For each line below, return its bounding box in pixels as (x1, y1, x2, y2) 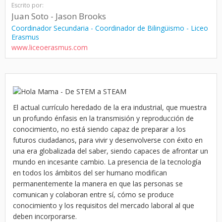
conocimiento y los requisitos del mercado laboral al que (13, 201, 194, 210)
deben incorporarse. (13, 212, 77, 221)
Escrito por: (11, 1, 44, 9)
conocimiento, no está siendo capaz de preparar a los (13, 124, 186, 134)
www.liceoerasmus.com (11, 43, 88, 52)
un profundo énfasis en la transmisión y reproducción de (13, 113, 194, 123)
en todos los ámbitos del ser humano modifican (13, 168, 167, 177)
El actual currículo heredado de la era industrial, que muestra (13, 103, 207, 112)
